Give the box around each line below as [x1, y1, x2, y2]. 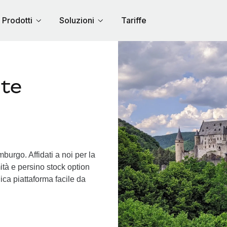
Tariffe [121, 15, 146, 25]
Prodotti [2, 15, 32, 25]
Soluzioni [59, 15, 94, 25]
